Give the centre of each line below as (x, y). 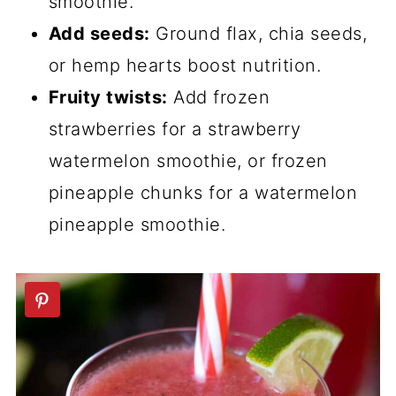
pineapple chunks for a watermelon (203, 193)
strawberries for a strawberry (175, 129)
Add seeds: (99, 34)
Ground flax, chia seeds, (259, 34)
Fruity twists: (108, 98)
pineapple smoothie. (137, 225)
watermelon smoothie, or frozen (188, 161)
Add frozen (219, 98)
